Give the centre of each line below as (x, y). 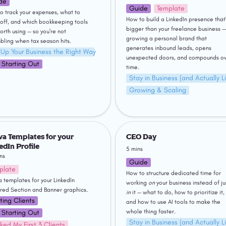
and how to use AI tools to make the (173, 202)
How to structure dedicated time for (173, 173)
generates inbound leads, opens (168, 48)
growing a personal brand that (166, 39)
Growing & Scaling (157, 90)
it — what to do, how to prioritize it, (177, 192)
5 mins (134, 149)
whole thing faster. (151, 211)
